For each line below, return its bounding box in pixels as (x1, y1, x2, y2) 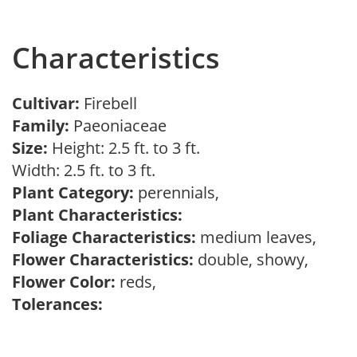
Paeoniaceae (69, 115, 175, 136)
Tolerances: (12, 293, 103, 315)
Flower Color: (12, 271, 116, 292)
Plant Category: (12, 182, 134, 203)
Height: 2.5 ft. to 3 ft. (48, 137, 200, 159)
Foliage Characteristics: (12, 226, 196, 248)
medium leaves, (196, 226, 324, 248)
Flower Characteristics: (12, 249, 194, 270)
